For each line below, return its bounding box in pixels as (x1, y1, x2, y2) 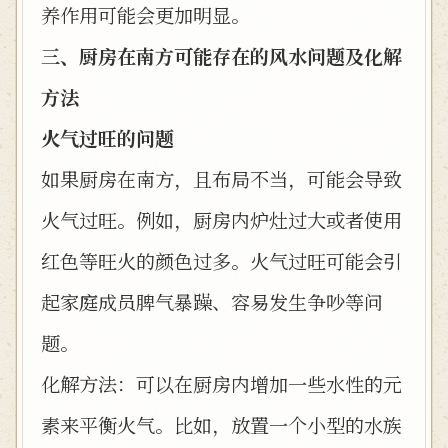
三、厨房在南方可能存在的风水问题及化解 (41, 42, 402, 69)
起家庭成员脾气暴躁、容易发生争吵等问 (41, 288, 383, 315)
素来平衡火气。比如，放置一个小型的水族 (41, 411, 402, 438)
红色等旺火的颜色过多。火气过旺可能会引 (41, 247, 402, 274)
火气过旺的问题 (41, 124, 174, 151)
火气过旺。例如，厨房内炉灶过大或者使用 (41, 206, 402, 233)
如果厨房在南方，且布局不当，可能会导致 (41, 165, 402, 192)
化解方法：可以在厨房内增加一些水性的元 (41, 370, 402, 397)
